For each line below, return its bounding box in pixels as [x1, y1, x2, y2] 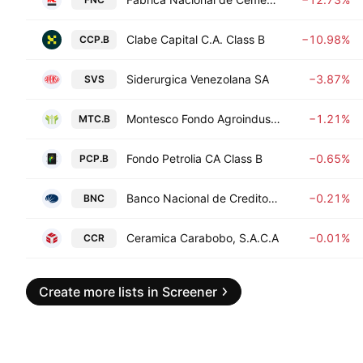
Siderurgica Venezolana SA [126, 72, 269, 86]
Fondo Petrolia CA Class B [126, 152, 263, 165]
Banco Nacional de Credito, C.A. [268, 191, 278, 205]
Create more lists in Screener [39, 284, 217, 300]
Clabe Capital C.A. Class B [126, 32, 265, 46]
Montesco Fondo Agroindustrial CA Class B [271, 112, 280, 126]
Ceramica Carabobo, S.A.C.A [126, 231, 279, 245]
